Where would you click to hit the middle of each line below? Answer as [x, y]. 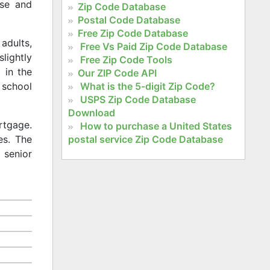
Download [91, 112]
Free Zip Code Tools [126, 59]
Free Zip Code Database [133, 33]
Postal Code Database [129, 20]
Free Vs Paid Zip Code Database [153, 46]
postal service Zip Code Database [145, 139]
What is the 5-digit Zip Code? [147, 86]
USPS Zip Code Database [138, 99]
